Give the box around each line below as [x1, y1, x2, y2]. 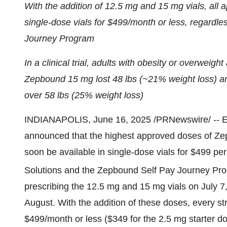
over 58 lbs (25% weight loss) [24, 90, 143, 100]
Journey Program [24, 33, 94, 44]
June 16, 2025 [93, 115, 151, 125]
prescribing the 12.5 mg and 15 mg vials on [24, 181, 201, 192]
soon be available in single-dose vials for [24, 147, 191, 157]
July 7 [201, 181, 225, 192]
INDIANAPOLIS [24, 115, 88, 125]
